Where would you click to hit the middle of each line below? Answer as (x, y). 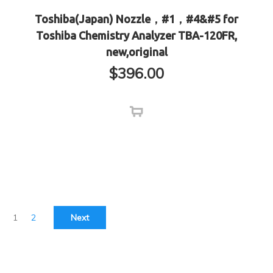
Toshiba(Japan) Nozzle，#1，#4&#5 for (136, 19)
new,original (136, 52)
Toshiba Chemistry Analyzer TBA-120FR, (136, 36)
